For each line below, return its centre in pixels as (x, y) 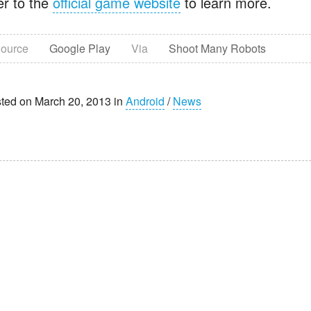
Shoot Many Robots (217, 48)
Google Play (80, 48)
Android (145, 101)
